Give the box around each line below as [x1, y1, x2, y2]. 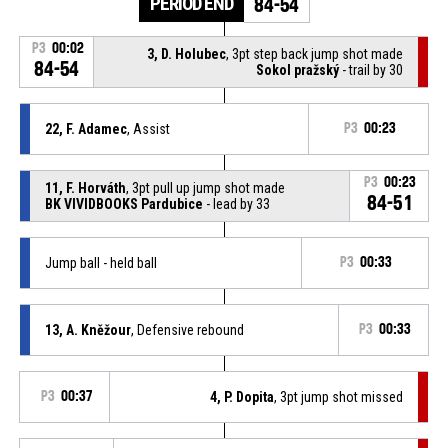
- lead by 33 [202, 195, 270, 212]
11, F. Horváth [44, 179, 126, 196]
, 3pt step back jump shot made [226, 45, 404, 62]
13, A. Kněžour [44, 321, 131, 338]
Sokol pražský [256, 61, 340, 78]
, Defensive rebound [130, 321, 244, 338]
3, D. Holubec [147, 45, 227, 62]
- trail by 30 [339, 61, 404, 78]
